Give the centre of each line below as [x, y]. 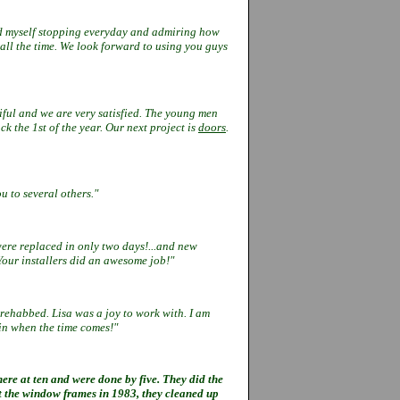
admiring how [186, 31]
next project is [162, 127]
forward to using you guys [164, 46]
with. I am [186, 312]
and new [177, 246]
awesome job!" [139, 260]
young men [192, 112]
